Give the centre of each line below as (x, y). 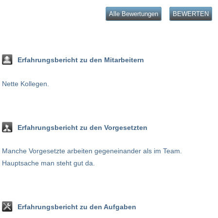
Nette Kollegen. (26, 83)
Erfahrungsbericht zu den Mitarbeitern (81, 60)
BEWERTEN (191, 14)
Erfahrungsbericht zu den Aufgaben (77, 207)
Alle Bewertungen (134, 14)
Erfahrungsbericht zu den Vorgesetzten (82, 127)
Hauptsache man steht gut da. (48, 163)
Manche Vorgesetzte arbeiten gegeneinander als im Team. (92, 151)
